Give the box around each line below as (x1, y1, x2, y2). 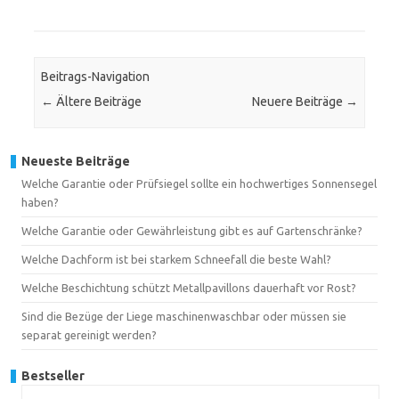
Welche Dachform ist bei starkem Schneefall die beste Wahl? (21, 252, 331, 265)
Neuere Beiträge (251, 94, 346, 110)
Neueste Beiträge (21, 153, 130, 168)
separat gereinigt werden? (21, 328, 157, 341)
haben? (21, 195, 59, 208)
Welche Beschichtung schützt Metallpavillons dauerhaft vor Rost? (21, 281, 356, 294)
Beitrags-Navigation (41, 69, 151, 85)
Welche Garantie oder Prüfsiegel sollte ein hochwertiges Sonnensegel (21, 176, 377, 190)
